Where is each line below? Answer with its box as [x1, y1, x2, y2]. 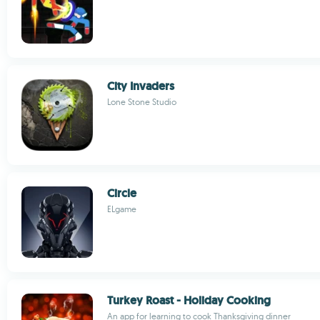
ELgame [107, 204, 136, 214]
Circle [107, 186, 136, 201]
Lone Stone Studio [107, 96, 176, 107]
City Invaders [107, 79, 174, 94]
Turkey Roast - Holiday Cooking [107, 293, 271, 308]
